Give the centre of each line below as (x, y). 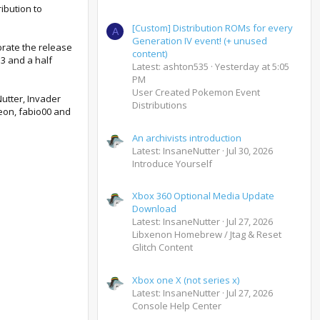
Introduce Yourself (172, 163)
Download (154, 209)
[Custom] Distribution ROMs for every (212, 28)
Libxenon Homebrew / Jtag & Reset (207, 235)
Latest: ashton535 (170, 67)
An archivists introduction (187, 137)
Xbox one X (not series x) (186, 280)
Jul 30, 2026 (250, 150)
